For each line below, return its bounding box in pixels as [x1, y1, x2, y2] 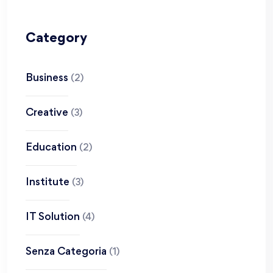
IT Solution [26, 212, 80, 222]
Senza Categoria [26, 247, 107, 257]
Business [26, 73, 68, 83]
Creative [26, 108, 68, 118]
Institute [26, 177, 69, 188]
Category [26, 32, 87, 45]
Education [26, 143, 77, 153]
